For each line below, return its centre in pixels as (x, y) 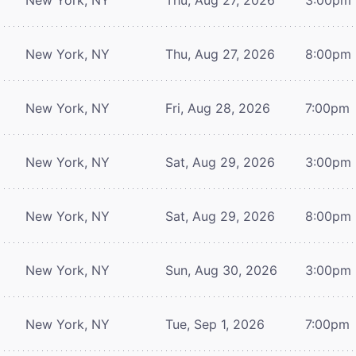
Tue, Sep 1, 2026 (215, 324)
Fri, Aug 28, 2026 (218, 108)
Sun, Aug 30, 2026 (221, 270)
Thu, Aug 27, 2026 (220, 54)
